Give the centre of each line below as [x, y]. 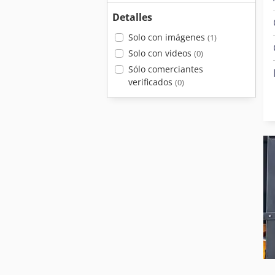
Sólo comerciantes [165, 69]
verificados [151, 82]
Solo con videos [161, 53]
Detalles [132, 17]
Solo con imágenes [168, 37]
